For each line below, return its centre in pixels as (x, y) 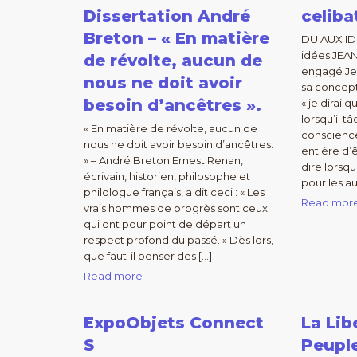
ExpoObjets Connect (174, 323)
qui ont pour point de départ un (165, 224)
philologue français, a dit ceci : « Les (174, 192)
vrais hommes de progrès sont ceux (176, 208)
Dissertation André (167, 16)
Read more (113, 276)
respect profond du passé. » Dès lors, (178, 240)
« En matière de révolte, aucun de (171, 128)
